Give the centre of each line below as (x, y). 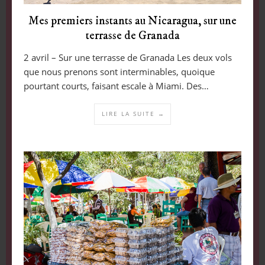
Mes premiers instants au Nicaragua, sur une (132, 21)
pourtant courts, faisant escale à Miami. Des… (116, 86)
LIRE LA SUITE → (133, 114)
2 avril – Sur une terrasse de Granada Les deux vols (127, 58)
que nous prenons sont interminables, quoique (119, 72)
